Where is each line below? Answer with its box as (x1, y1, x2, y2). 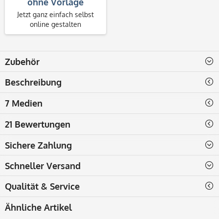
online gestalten (30, 20, 81, 28)
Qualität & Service (5, 180, 80, 192)
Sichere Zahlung (5, 139, 72, 151)
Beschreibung (5, 76, 62, 88)
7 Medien (5, 97, 43, 109)
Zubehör (5, 56, 40, 67)
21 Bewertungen (5, 118, 70, 130)
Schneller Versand (5, 160, 81, 171)
